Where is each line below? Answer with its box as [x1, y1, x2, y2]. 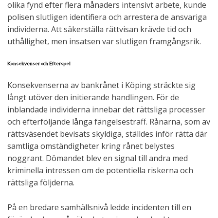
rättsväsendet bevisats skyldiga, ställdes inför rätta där [7, 128, 207, 140]
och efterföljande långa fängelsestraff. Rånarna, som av [7, 116, 210, 127]
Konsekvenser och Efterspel [7, 60, 71, 67]
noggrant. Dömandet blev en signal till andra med [7, 153, 188, 164]
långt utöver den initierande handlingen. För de [7, 92, 179, 103]
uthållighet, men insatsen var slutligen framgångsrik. [7, 36, 201, 47]
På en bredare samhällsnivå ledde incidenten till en [7, 202, 191, 213]
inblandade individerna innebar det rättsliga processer [7, 104, 205, 115]
